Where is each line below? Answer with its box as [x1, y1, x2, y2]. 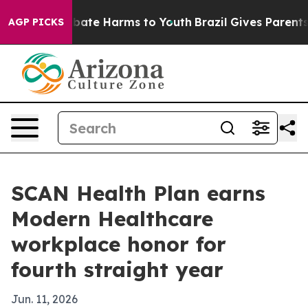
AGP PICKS [8, 16, 64, 28]
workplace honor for [11, 231, 226, 257]
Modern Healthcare [11, 206, 213, 232]
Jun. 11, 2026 [11, 292, 78, 306]
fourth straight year [11, 256, 223, 283]
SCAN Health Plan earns [11, 180, 265, 206]
